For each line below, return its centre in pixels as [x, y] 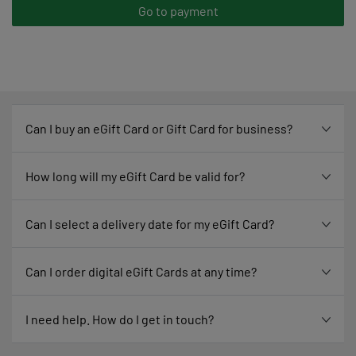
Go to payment [178, 11]
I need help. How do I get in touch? [120, 319]
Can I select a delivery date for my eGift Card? [150, 224]
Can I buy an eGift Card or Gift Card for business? [159, 129]
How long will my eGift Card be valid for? [135, 176]
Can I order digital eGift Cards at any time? [141, 272]
